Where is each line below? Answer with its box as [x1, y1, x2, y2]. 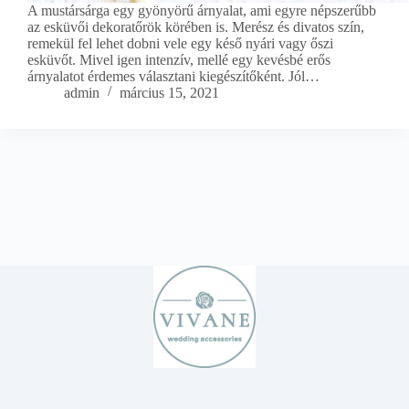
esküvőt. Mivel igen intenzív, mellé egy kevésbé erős [27, 51, 330, 68]
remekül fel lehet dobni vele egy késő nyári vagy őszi [27, 35, 333, 51]
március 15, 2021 [120, 84, 219, 100]
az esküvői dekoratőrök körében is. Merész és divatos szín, [27, 18, 364, 35]
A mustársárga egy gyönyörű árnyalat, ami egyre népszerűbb [27, 2, 376, 18]
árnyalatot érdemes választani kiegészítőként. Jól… [27, 68, 320, 84]
